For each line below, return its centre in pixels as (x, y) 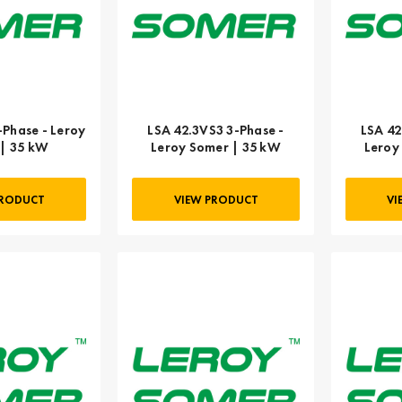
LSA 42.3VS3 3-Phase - (216, 129)
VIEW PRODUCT (216, 199)
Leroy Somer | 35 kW (216, 146)
